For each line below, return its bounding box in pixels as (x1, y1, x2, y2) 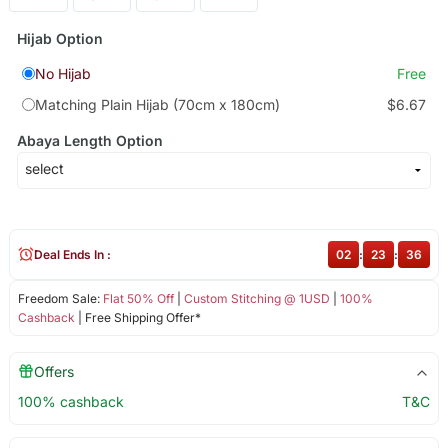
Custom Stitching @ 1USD (183, 290, 330, 306)
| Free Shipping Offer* (74, 309, 201, 325)
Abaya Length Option (16, 131, 163, 149)
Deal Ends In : (33, 246, 111, 262)
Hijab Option (16, 30, 103, 48)
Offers (33, 362, 74, 380)
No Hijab (34, 65, 91, 83)
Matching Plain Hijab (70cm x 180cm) (34, 95, 280, 113)
